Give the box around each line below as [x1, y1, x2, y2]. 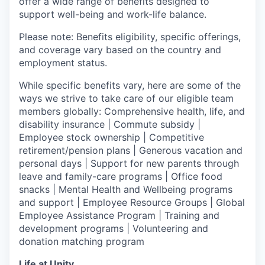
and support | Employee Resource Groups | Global [19, 196, 245, 208]
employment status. [19, 56, 107, 69]
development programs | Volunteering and [19, 222, 208, 234]
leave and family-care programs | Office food [19, 170, 222, 182]
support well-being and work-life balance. [19, 8, 206, 20]
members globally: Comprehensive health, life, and [19, 105, 245, 117]
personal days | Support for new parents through [19, 157, 239, 169]
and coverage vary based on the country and [19, 43, 221, 56]
